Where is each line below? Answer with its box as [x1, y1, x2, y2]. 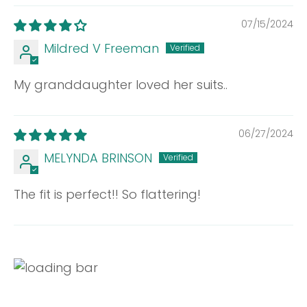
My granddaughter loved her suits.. [14, 75, 228, 93]
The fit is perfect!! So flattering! [14, 185, 201, 203]
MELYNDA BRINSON [44, 149, 152, 167]
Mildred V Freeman [44, 39, 159, 57]
